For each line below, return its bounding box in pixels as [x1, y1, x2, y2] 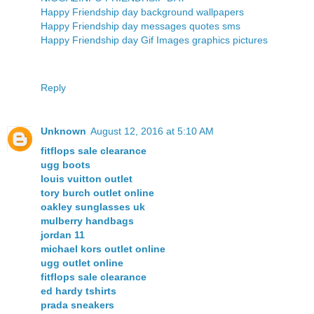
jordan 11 [41, 229, 85, 241]
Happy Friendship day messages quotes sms [41, 20, 240, 32]
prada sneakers [41, 299, 114, 311]
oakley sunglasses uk [41, 201, 145, 213]
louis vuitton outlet [41, 173, 132, 185]
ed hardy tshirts [41, 285, 116, 297]
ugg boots [41, 159, 90, 171]
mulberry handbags [41, 215, 134, 227]
